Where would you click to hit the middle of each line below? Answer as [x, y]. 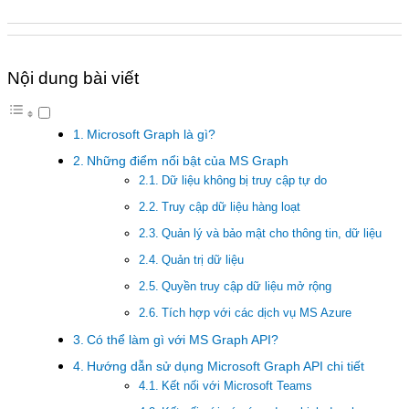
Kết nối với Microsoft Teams [236, 386]
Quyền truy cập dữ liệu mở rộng [246, 287]
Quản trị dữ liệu [202, 260]
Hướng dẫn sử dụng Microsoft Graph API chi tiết [225, 367]
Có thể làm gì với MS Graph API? [182, 340]
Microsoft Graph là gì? [151, 135]
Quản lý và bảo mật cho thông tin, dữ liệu [271, 234]
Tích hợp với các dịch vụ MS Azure [256, 313]
